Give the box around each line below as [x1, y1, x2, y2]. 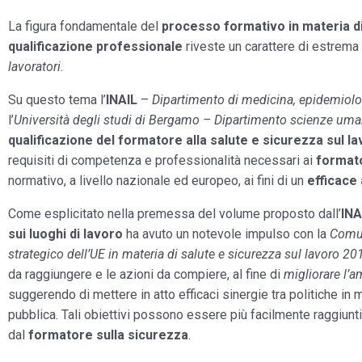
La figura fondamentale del [8, 19, 162, 34]
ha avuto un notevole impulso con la [123, 226, 330, 242]
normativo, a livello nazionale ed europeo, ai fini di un [8, 173, 307, 188]
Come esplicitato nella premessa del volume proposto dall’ [8, 206, 341, 221]
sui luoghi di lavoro [8, 226, 123, 242]
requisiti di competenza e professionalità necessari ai [8, 153, 316, 168]
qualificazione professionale [8, 39, 183, 54]
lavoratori [8, 59, 61, 74]
